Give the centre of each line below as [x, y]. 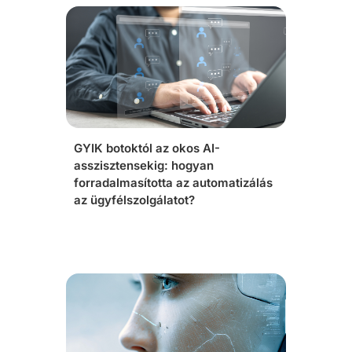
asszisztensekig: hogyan [144, 165]
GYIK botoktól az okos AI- [147, 148]
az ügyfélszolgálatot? [134, 200]
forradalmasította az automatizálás [173, 183]
